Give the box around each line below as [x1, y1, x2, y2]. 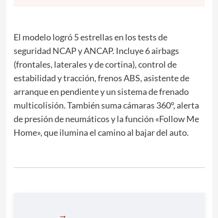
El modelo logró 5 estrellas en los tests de [13, 31, 167, 42]
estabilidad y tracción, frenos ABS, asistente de [13, 72, 189, 83]
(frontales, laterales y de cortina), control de [13, 58, 177, 70]
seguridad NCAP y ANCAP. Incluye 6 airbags [13, 45, 179, 56]
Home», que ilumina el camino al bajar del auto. [13, 127, 189, 138]
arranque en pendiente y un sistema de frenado [13, 86, 189, 97]
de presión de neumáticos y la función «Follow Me [13, 113, 199, 124]
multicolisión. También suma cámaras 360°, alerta [13, 99, 199, 110]
